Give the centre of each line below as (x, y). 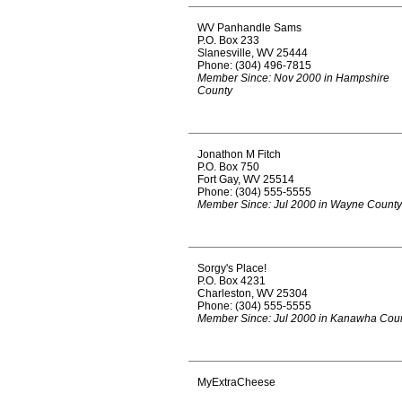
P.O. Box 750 (228, 167)
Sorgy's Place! (232, 268)
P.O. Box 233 (228, 40)
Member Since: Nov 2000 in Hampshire (293, 78)
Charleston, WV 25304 (253, 293)
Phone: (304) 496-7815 (254, 66)
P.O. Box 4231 (232, 281)
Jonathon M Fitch (239, 154)
